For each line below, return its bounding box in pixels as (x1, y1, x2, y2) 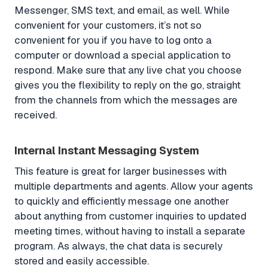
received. (14, 108, 57, 122)
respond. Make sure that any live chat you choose (14, 63, 242, 77)
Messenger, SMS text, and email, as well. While (14, 4, 230, 17)
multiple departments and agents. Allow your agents (14, 179, 253, 193)
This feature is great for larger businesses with (14, 165, 227, 178)
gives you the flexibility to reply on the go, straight (14, 78, 240, 92)
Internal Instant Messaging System (14, 144, 199, 158)
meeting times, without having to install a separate (14, 224, 245, 238)
